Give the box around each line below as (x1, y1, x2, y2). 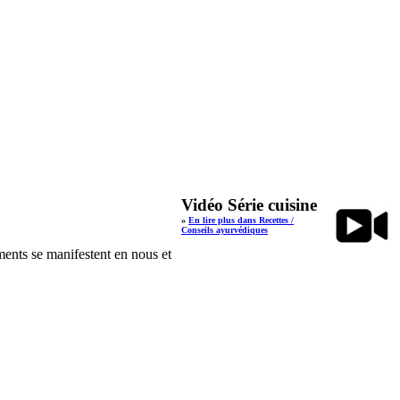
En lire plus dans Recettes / (188, 215, 294, 225)
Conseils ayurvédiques (181, 225, 268, 235)
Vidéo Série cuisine (181, 196, 317, 214)
